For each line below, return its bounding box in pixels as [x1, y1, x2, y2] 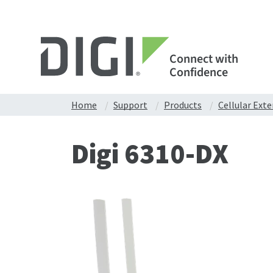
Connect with [169, 50, 238, 68]
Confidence [169, 63, 228, 81]
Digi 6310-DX [71, 136, 229, 171]
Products [164, 99, 202, 111]
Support [113, 99, 147, 111]
